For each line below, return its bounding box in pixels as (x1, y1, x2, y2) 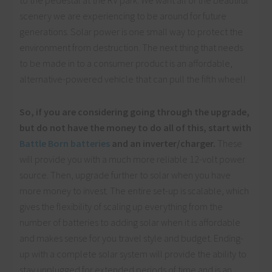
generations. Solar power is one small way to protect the (19, 25, 243, 38)
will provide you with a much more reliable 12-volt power (19, 153, 246, 166)
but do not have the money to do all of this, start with (19, 121, 252, 134)
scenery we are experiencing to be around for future (19, 10, 227, 22)
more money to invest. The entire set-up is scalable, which (19, 185, 250, 197)
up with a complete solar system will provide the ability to (19, 248, 247, 260)
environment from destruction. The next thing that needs (19, 41, 243, 54)
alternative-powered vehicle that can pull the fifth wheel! (19, 73, 246, 86)
